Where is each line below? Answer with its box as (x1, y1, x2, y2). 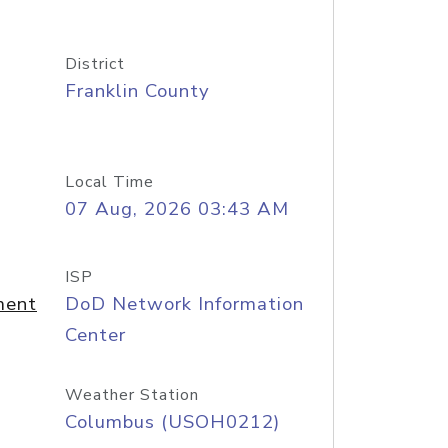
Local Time (64, 171, 154, 193)
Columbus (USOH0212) (64, 409, 280, 435)
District (64, 53, 125, 75)
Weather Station (64, 384, 199, 406)
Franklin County (64, 78, 210, 104)
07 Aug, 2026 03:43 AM (64, 196, 289, 222)
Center (64, 322, 126, 348)
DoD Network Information (64, 291, 304, 317)
